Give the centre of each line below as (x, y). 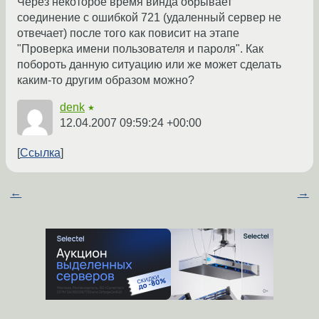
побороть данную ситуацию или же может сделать (149, 65)
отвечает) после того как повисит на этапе (128, 33)
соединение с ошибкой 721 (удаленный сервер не (149, 18)
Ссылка (40, 153)
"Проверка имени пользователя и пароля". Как (140, 49)
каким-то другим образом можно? (106, 80)
